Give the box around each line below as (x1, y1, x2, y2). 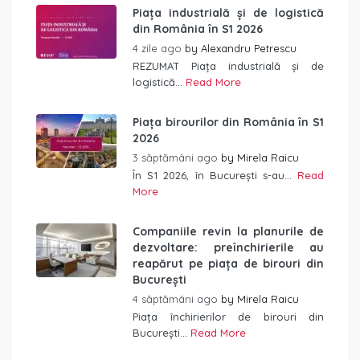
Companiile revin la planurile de (133, 223, 324, 239)
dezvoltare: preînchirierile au (133, 239, 324, 255)
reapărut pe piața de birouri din (133, 256, 324, 271)
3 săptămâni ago (133, 150, 221, 164)
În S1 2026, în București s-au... (133, 168, 297, 182)
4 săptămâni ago (133, 292, 221, 305)
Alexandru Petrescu (201, 41, 297, 55)
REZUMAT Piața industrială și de (133, 59, 324, 72)
